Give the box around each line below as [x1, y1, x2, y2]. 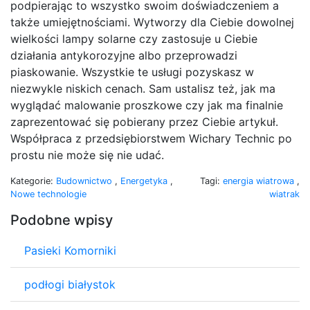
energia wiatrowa [223, 175, 297, 186]
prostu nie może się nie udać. [10, 147, 164, 162]
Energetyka [120, 175, 170, 186]
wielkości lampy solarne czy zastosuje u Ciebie [10, 31, 257, 46]
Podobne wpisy [10, 211, 113, 228]
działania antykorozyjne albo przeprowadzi [10, 48, 237, 62]
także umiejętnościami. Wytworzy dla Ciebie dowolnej [10, 15, 294, 29]
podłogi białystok [24, 277, 116, 291]
